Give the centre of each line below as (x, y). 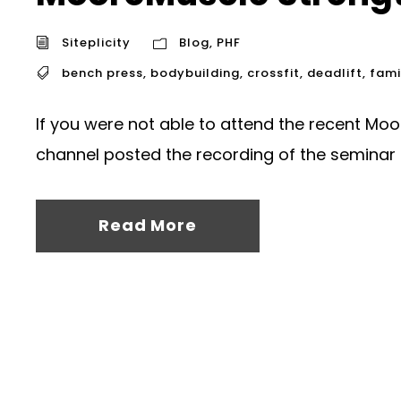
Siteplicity (96, 43)
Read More (148, 225)
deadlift (335, 73)
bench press (102, 73)
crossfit (273, 73)
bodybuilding (195, 73)
